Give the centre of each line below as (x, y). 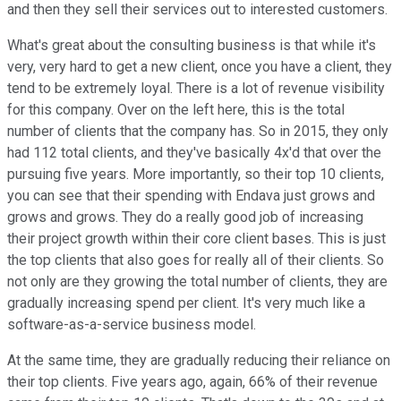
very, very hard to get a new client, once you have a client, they (200, 66)
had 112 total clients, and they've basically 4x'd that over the (194, 152)
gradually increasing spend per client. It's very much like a (186, 303)
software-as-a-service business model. (132, 324)
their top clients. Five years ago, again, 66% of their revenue (192, 381)
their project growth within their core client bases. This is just (196, 238)
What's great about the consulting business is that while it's (192, 45)
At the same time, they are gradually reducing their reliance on (199, 360)
